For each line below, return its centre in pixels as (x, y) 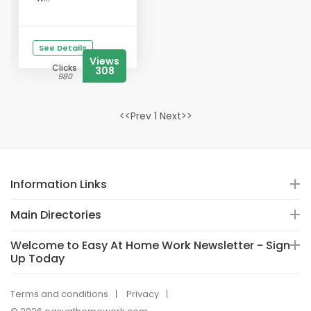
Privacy (143, 294)
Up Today (37, 259)
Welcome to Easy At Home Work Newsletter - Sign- (153, 245)
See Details (63, 48)
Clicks (65, 68)
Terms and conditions (59, 294)
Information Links (59, 184)
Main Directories (56, 215)
